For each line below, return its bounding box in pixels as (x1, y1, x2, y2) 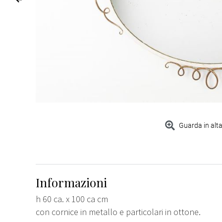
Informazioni (36, 174, 107, 190)
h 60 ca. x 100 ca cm (36, 193, 108, 205)
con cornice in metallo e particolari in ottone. (36, 206, 201, 218)
